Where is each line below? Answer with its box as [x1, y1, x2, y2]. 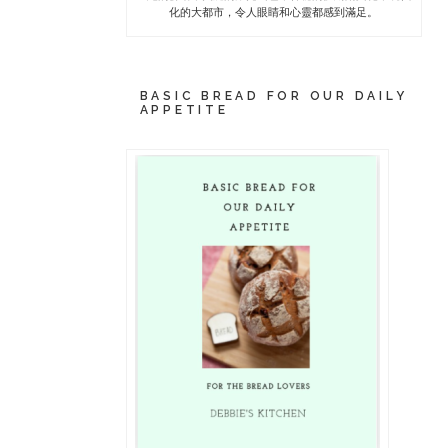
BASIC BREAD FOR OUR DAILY [139, 89, 408, 104]
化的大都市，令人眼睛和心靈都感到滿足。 [169, 6, 379, 20]
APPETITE [139, 103, 229, 118]
